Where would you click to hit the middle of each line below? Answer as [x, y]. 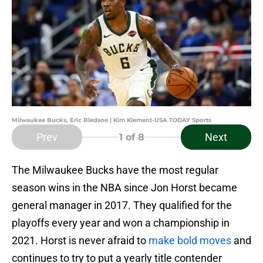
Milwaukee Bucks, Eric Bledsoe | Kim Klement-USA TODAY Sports [112, 120]
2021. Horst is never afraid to [80, 241]
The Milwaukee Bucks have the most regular [115, 170]
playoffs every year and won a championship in [121, 223]
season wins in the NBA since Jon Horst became [124, 188]
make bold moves [190, 241]
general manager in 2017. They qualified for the [122, 205]
